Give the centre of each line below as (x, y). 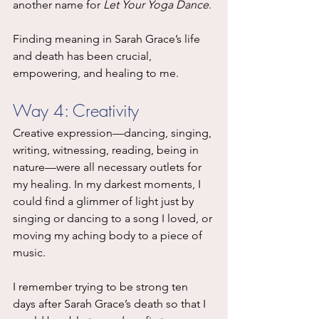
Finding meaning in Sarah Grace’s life (108, 38)
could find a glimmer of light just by (105, 201)
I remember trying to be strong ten (102, 286)
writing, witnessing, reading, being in (107, 150)
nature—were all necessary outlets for (109, 167)
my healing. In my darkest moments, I (108, 184)
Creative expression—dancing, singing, (114, 132)
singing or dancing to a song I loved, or (114, 218)
